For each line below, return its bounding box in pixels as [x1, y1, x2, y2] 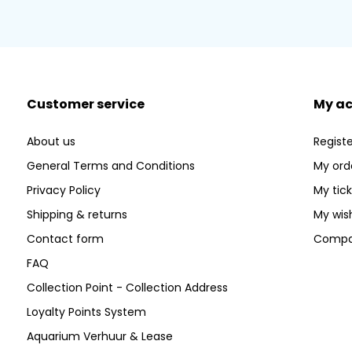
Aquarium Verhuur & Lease [26, 328, 173, 344]
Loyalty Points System [26, 303, 146, 320]
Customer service [26, 94, 145, 113]
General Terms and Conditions [26, 157, 195, 174]
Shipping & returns [26, 206, 127, 222]
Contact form [26, 230, 104, 247]
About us [26, 133, 75, 149]
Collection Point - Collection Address [26, 279, 228, 295]
